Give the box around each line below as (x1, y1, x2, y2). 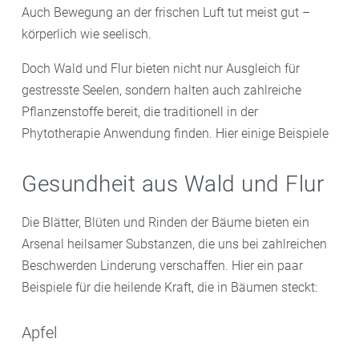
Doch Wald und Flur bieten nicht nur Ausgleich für (22, 61, 300, 76)
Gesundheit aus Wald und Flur (22, 171, 324, 197)
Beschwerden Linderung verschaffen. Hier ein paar (22, 257, 303, 273)
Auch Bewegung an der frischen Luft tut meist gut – (22, 5, 310, 20)
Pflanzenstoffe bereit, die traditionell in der (22, 104, 258, 119)
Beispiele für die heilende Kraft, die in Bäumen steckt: (22, 279, 317, 295)
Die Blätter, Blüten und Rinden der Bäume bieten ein (22, 214, 309, 230)
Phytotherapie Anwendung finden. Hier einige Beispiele (22, 126, 329, 141)
